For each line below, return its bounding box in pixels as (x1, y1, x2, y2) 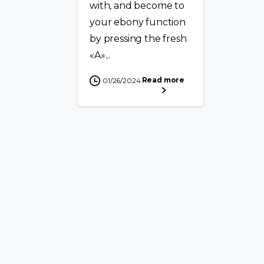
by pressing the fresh (90, 33, 187, 45)
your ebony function (90, 16, 186, 28)
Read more (141, 75, 185, 85)
